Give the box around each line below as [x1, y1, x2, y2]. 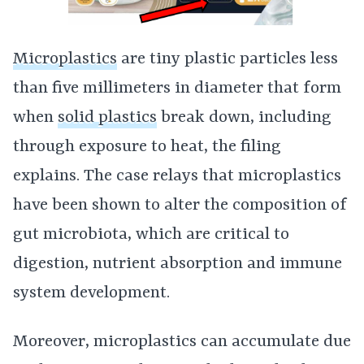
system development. [13, 284, 170, 303]
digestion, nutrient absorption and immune [13, 254, 342, 274]
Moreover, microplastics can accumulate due [13, 332, 351, 352]
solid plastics [58, 108, 157, 128]
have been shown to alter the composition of [13, 196, 347, 215]
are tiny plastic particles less [121, 50, 338, 69]
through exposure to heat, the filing [13, 137, 281, 157]
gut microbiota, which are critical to [13, 225, 289, 245]
